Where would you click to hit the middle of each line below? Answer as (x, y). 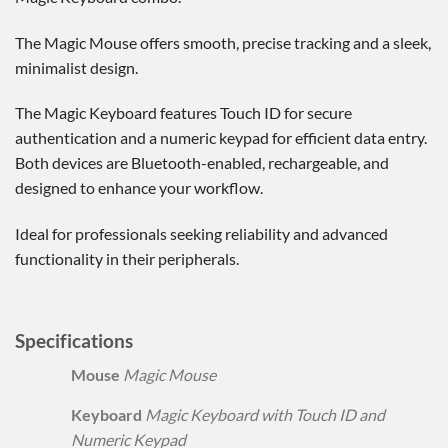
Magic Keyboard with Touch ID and (264, 415)
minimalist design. (76, 67)
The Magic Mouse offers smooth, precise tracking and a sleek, (223, 42)
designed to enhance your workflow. (139, 188)
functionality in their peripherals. (127, 259)
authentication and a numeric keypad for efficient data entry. (221, 138)
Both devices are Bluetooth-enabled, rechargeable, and (202, 163)
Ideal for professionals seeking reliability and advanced (201, 234)
